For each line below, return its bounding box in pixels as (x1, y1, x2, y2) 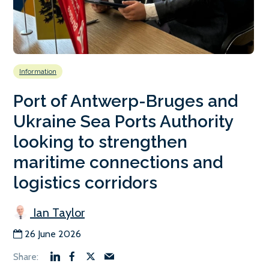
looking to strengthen (13, 131, 187, 152)
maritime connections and (13, 152, 223, 172)
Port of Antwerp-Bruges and (13, 91, 238, 111)
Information (19, 67, 57, 76)
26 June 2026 (25, 228, 81, 240)
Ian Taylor (30, 205, 85, 220)
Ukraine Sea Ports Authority (13, 111, 233, 131)
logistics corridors (13, 172, 157, 193)
